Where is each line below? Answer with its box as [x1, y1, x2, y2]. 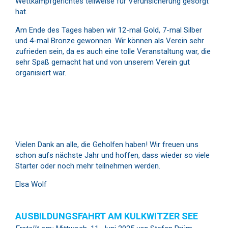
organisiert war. [15, 68, 66, 77]
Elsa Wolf [15, 180, 47, 189]
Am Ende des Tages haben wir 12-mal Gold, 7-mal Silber [15, 25, 202, 35]
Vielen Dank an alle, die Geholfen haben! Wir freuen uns [15, 140, 198, 149]
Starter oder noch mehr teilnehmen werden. [15, 161, 160, 170]
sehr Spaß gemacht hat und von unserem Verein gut [15, 58, 190, 67]
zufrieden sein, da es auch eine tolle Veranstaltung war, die [15, 47, 211, 56]
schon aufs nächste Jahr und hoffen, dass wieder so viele [15, 151, 210, 160]
